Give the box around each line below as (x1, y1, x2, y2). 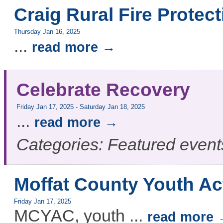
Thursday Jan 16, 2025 (14, 28, 80, 35)
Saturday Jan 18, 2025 (80, 104, 145, 111)
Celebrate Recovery (16, 80, 190, 100)
